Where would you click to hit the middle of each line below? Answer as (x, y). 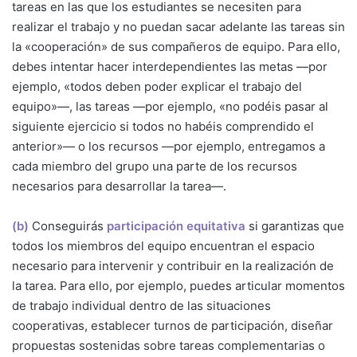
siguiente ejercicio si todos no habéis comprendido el (163, 127)
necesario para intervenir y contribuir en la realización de (173, 266)
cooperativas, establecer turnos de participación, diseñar (173, 326)
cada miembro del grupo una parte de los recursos (155, 167)
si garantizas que (296, 226)
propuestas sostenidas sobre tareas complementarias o (169, 346)
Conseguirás (69, 226)
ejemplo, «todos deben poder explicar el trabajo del (157, 87)
